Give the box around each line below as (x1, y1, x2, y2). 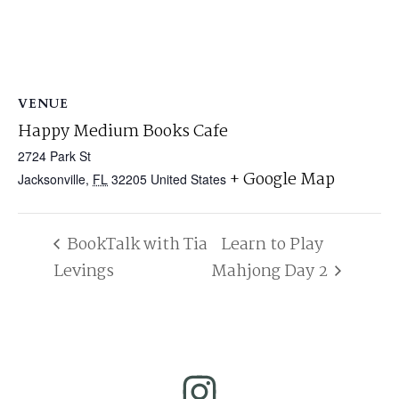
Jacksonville (18, 170, 85, 188)
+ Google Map (230, 167, 335, 193)
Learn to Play (221, 232, 324, 259)
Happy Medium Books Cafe (18, 118, 228, 145)
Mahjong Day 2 (211, 257, 332, 285)
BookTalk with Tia (63, 232, 208, 259)
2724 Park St (18, 147, 91, 165)
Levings (53, 257, 114, 285)
